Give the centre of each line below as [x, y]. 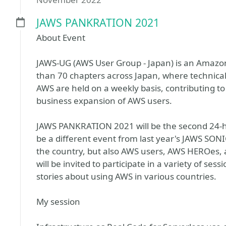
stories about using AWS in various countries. [126, 177]
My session [58, 202]
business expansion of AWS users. [104, 101]
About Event [61, 38]
